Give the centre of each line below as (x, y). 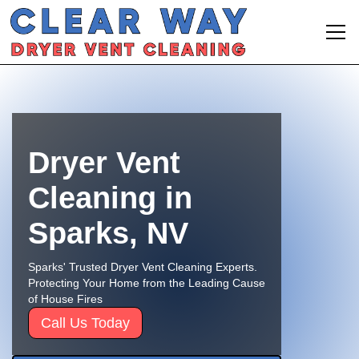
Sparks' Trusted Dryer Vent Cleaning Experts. (143, 267)
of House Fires (65, 299)
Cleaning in (110, 198)
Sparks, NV (108, 233)
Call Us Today (85, 323)
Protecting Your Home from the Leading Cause (147, 283)
